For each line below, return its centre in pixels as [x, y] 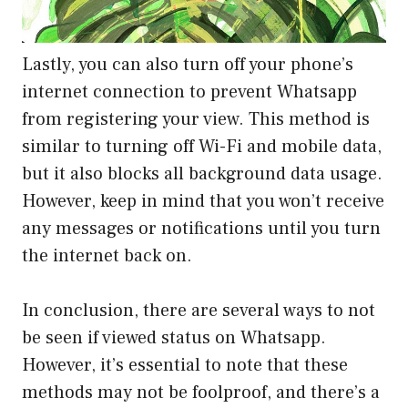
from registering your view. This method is [196, 119]
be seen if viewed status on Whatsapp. [174, 337]
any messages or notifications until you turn [201, 228]
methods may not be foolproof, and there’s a [201, 392]
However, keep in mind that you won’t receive [203, 201]
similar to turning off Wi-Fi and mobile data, [202, 146]
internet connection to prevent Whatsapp [189, 92]
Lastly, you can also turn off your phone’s [188, 64]
